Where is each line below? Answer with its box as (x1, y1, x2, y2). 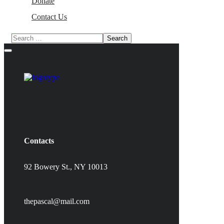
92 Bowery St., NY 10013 (24, 162, 107, 171)
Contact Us (31, 12, 67, 21)
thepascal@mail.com (24, 197, 89, 205)
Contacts (24, 136, 54, 145)
